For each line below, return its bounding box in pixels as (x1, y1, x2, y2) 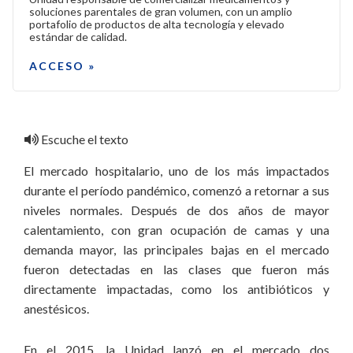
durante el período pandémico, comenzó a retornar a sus (24, 183, 329, 198)
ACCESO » (29, 59, 95, 72)
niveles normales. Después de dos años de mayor (24, 203, 329, 217)
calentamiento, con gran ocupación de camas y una (24, 222, 329, 237)
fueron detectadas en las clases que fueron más (24, 262, 329, 277)
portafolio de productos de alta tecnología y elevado (29, 17, 284, 31)
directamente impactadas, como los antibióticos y (24, 281, 329, 296)
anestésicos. (24, 301, 91, 316)
